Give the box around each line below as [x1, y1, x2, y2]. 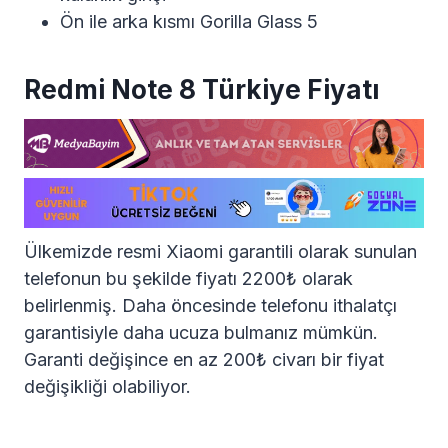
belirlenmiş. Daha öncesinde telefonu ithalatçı [24, 294, 397, 316]
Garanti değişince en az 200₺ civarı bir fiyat [24, 348, 384, 370]
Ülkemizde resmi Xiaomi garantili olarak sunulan [24, 240, 417, 262]
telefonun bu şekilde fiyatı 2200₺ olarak [24, 267, 353, 289]
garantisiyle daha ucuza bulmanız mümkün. [24, 321, 378, 343]
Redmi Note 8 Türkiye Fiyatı [24, 73, 379, 105]
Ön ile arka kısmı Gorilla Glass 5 [60, 10, 318, 32]
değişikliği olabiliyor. [24, 375, 191, 397]
